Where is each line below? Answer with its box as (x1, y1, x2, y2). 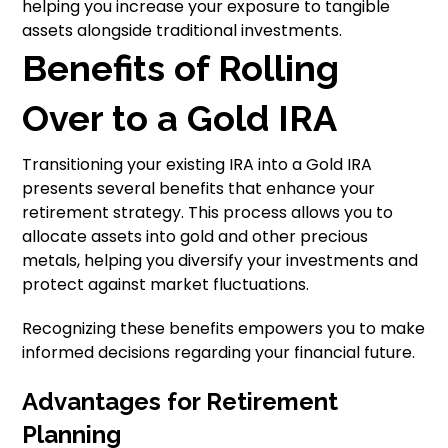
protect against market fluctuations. (22, 273, 310, 296)
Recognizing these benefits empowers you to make (22, 317, 426, 340)
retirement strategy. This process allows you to (22, 201, 394, 224)
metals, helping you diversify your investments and (22, 249, 419, 272)
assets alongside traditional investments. (22, 19, 343, 42)
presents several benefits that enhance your (22, 177, 376, 200)
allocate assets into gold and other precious (22, 225, 369, 248)
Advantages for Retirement (22, 387, 339, 416)
